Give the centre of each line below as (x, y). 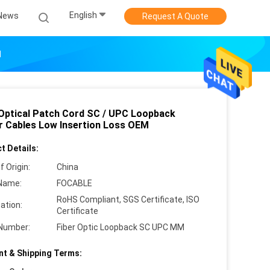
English (83, 15)
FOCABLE (74, 183)
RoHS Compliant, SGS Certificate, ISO (128, 199)
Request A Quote (175, 16)
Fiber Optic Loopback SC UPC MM (121, 227)
